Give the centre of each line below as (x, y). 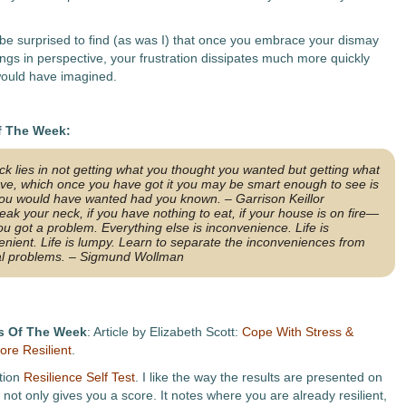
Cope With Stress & (297, 332)
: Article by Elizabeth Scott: (164, 332)
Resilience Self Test (79, 377)
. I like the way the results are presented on (258, 377)
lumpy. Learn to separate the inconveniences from (219, 242)
